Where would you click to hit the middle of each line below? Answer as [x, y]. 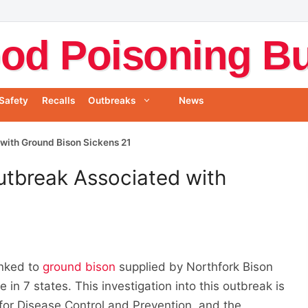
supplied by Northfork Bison [195, 266]
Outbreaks [111, 101]
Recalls [58, 101]
